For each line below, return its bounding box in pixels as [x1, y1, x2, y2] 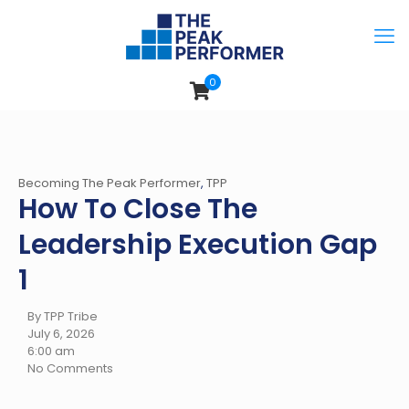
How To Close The [18, 190, 257, 228]
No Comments [27, 360, 113, 377]
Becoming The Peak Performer [18, 174, 201, 192]
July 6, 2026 [27, 325, 95, 342]
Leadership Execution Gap [18, 225, 377, 264]
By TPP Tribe [27, 308, 98, 325]
